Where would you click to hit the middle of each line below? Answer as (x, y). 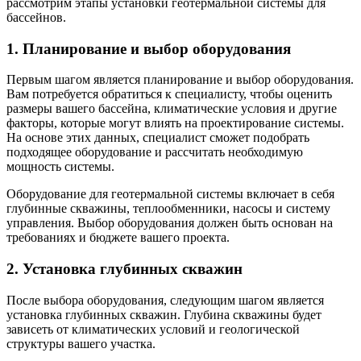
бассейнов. (36, 17)
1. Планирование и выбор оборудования (149, 48)
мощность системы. (60, 167)
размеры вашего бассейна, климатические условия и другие (172, 109)
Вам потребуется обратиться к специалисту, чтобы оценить (169, 94)
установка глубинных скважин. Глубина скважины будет (164, 314)
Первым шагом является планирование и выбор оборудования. (180, 80)
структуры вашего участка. (81, 343)
